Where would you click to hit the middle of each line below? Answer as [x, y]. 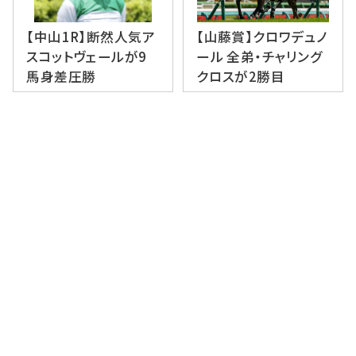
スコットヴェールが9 [87, 57]
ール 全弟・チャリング [259, 57]
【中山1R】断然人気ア [91, 37]
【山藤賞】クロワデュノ [262, 37]
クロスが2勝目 [241, 77]
